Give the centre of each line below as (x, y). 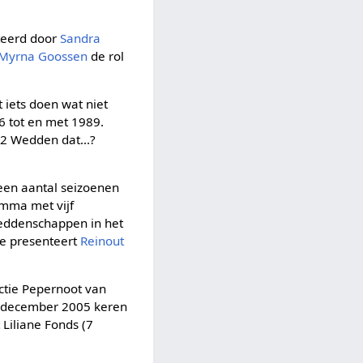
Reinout (102, 241)
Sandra (81, 38)
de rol (106, 56)
